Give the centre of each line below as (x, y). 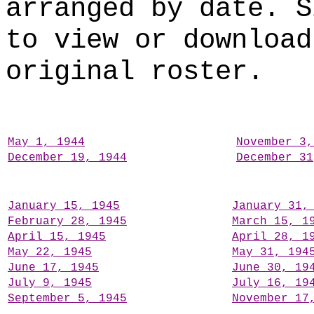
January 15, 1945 (64, 206)
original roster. (135, 72)
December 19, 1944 (67, 158)
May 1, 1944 (46, 143)
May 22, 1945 (50, 253)
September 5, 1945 (67, 299)
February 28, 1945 (67, 222)
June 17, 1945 (53, 268)
